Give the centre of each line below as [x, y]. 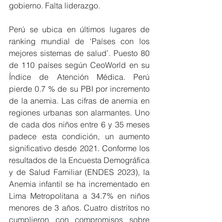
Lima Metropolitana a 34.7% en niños [79, 195]
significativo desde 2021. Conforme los [79, 148]
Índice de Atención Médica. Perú [79, 77]
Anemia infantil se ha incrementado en [79, 184]
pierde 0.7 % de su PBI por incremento [79, 88]
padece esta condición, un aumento [79, 136]
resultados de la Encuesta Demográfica [79, 160]
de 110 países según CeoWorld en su [79, 65]
